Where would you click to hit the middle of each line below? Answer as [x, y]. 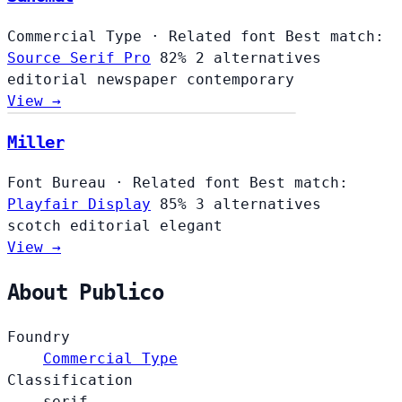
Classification [70, 380]
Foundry [39, 336]
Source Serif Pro [79, 57]
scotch [39, 226]
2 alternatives [258, 57]
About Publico [86, 292]
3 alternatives [258, 205]
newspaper [142, 79]
